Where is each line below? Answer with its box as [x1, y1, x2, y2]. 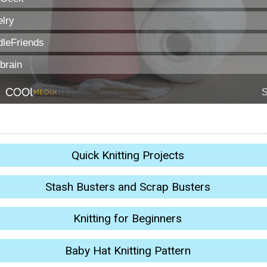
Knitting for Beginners [73, 212, 182, 226]
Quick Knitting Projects [71, 148, 184, 162]
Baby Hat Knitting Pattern [64, 243, 191, 257]
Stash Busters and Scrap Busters [45, 180, 210, 194]
